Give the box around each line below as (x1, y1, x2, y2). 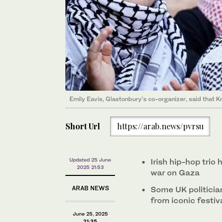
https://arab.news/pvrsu (116, 121, 204, 131)
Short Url (65, 121, 100, 131)
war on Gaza (151, 167, 200, 177)
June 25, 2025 (72, 210, 108, 217)
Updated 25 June (69, 156, 111, 163)
